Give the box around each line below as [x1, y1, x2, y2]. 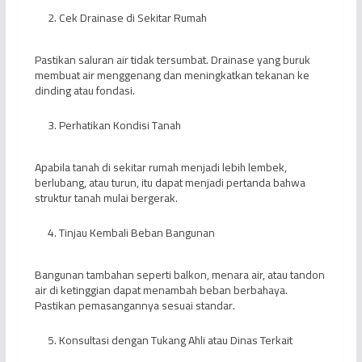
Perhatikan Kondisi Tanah [58, 114, 181, 136]
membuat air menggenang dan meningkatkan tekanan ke [34, 64, 309, 86]
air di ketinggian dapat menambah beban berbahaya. [34, 279, 288, 301]
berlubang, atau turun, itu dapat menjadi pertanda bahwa [34, 171, 305, 193]
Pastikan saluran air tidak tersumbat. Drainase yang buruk [34, 48, 310, 70]
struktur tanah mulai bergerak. [34, 187, 178, 208]
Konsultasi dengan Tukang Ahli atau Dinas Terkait [58, 329, 293, 351]
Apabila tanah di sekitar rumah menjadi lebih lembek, [34, 156, 287, 178]
